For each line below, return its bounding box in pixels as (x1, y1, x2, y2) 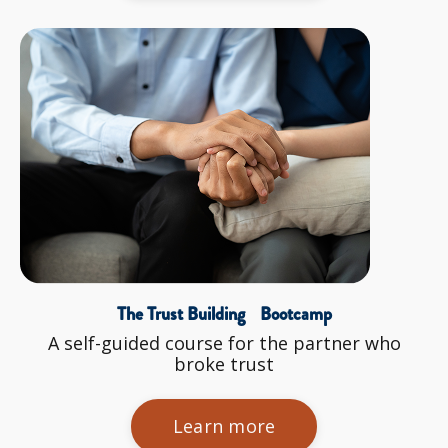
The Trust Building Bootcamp (116, 301, 332, 328)
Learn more (172, 414, 276, 439)
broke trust (174, 352, 274, 377)
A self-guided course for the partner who (47, 331, 401, 356)
